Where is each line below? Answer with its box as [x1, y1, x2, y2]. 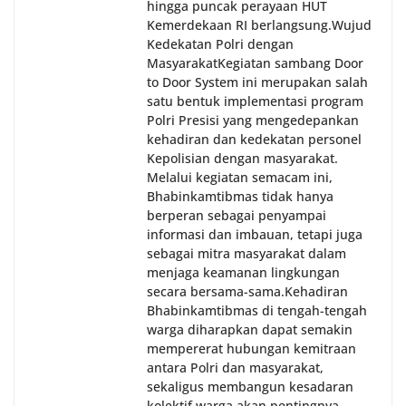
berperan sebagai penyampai [147, 207, 326, 225]
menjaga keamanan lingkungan [147, 264, 340, 282]
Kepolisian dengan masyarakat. [147, 150, 338, 168]
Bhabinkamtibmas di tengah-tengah [147, 302, 367, 320]
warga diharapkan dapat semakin [147, 321, 353, 339]
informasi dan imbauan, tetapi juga [147, 226, 362, 244]
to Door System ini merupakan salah [147, 73, 368, 92]
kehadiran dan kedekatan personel [147, 130, 362, 149]
